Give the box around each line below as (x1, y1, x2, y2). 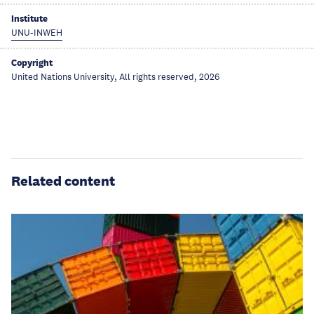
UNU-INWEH (11, 27, 62, 39)
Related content (11, 172, 115, 189)
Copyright (11, 56, 53, 69)
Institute (11, 12, 48, 25)
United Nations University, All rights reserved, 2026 (11, 71, 219, 83)
